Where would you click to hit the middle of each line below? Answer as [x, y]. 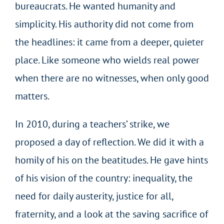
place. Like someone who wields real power [107, 60]
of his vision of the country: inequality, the [103, 178]
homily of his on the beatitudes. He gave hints [111, 160]
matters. [32, 96]
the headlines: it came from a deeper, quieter [109, 42]
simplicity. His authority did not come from [104, 24]
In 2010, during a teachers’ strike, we [92, 124]
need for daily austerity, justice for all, [94, 196]
